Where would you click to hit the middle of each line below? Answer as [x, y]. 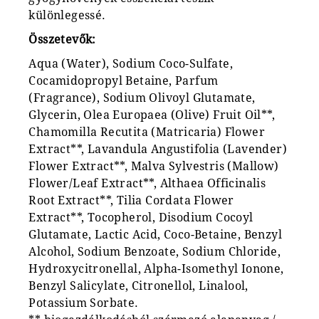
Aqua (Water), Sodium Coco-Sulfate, [131, 63]
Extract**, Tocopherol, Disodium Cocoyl [141, 217]
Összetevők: [62, 39]
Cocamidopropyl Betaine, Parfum [124, 80]
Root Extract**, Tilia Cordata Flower [131, 200]
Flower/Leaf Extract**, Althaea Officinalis [147, 183]
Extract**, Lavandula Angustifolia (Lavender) [158, 149]
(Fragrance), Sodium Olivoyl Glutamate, [142, 98]
